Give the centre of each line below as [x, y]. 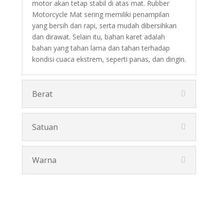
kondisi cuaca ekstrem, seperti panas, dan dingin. [109, 59]
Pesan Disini [109, 200]
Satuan [45, 127]
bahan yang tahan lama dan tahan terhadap [101, 48]
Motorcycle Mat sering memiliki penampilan [100, 14]
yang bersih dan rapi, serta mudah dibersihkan [104, 25]
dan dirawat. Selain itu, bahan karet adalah [98, 36]
